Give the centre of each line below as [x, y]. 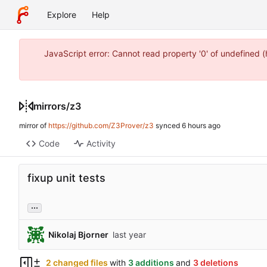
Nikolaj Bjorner [78, 234]
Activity [101, 144]
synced [168, 126]
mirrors [50, 106]
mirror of [34, 126]
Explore [62, 15]
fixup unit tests [66, 178]
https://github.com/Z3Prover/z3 [101, 126]
